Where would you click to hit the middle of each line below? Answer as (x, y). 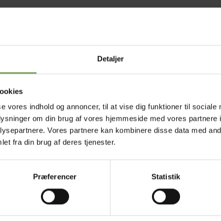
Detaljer (110, 59)
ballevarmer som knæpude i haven (149, 129)
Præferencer (55, 177)
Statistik (166, 177)
